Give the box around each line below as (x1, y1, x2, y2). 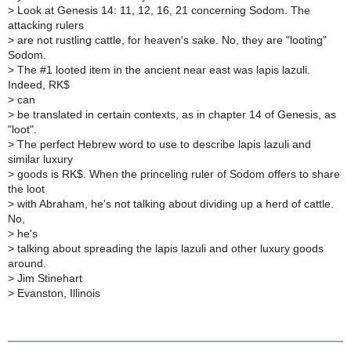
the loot (8, 183, 45, 195)
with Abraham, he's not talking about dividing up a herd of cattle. (14, 197, 334, 210)
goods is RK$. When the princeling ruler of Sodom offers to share (14, 168, 340, 180)
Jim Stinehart (14, 272, 82, 284)
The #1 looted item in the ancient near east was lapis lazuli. (14, 63, 310, 76)
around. (8, 257, 46, 270)
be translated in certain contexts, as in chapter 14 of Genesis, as (14, 108, 336, 121)
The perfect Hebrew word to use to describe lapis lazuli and (14, 138, 311, 150)
